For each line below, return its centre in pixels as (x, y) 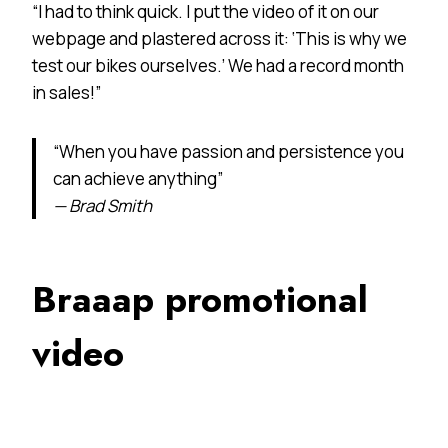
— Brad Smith (102, 205)
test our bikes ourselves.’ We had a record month (218, 65)
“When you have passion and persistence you (228, 151)
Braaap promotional (200, 299)
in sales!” (66, 92)
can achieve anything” (138, 178)
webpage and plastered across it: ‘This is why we (219, 38)
